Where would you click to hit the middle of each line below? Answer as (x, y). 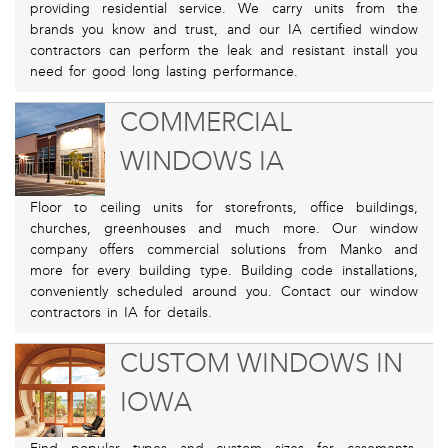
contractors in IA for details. (121, 313)
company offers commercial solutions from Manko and (224, 250)
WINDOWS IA (201, 162)
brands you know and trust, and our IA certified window (224, 30)
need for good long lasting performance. (164, 72)
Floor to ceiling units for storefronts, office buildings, (224, 208)
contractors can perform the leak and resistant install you (224, 51)
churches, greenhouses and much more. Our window (224, 229)
